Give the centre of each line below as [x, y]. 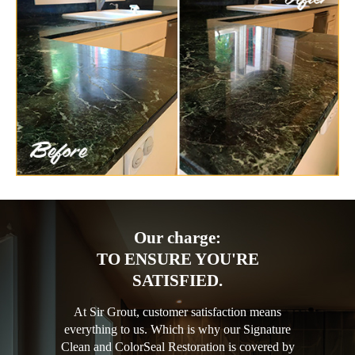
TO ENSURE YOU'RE [177, 259]
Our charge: [177, 237]
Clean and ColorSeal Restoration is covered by [177, 346]
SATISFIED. [177, 280]
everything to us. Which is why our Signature [177, 329]
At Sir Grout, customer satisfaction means [177, 311]
